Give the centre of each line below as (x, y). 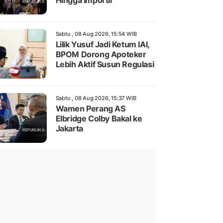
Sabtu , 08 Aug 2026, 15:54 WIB (96, 34)
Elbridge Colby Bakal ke (99, 119)
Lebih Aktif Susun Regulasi (105, 64)
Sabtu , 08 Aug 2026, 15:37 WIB (96, 98)
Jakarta (69, 129)
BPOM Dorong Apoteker (101, 55)
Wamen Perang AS (90, 109)
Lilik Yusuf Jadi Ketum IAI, (102, 45)
